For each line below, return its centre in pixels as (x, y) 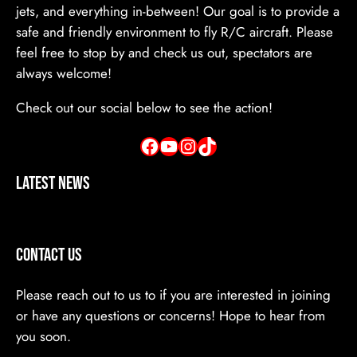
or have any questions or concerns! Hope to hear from (171, 315)
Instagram (185, 145)
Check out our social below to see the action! (144, 107)
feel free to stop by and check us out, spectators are (164, 52)
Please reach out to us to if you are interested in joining (173, 294)
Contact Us (49, 255)
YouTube (163, 145)
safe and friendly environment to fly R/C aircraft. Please (175, 31)
